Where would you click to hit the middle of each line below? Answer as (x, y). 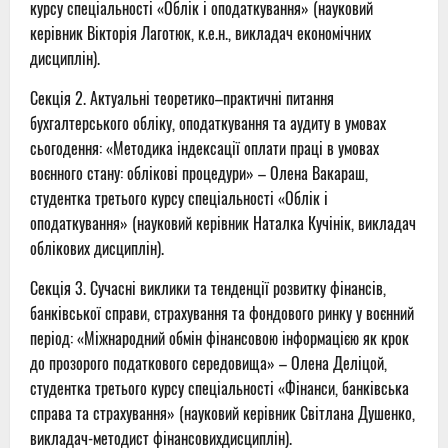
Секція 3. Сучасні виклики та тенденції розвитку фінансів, (208, 288)
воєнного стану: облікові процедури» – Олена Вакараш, (199, 173)
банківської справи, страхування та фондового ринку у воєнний (222, 313)
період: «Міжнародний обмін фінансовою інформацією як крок (219, 338)
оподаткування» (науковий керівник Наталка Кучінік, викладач (223, 223)
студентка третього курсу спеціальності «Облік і (179, 198)
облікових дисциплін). (97, 248)
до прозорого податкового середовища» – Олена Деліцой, (208, 363)
